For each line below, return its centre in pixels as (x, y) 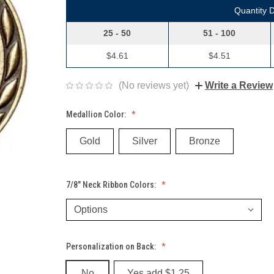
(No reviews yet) (154, 85)
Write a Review (239, 85)
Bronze (205, 141)
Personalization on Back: (112, 246)
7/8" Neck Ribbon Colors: (112, 184)
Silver (145, 141)
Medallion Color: (97, 114)
